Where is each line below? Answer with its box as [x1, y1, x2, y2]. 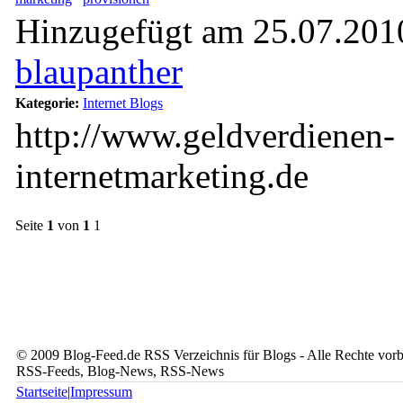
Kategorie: [15, 95, 79, 111]
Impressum [70, 384, 132, 399]
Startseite [16, 384, 67, 399]
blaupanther [15, 52, 183, 91]
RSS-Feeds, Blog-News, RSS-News [16, 363, 224, 379]
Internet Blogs [83, 95, 163, 111]
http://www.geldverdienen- [15, 116, 395, 155]
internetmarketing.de [15, 157, 309, 195]
